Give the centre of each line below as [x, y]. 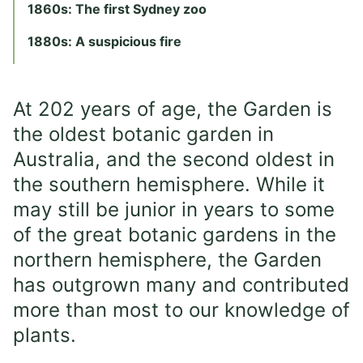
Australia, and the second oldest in [174, 159]
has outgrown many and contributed [181, 285]
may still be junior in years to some [174, 209]
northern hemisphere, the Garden [167, 260]
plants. [45, 335]
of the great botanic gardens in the [175, 235]
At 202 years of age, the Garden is [173, 109]
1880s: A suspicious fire [105, 41]
